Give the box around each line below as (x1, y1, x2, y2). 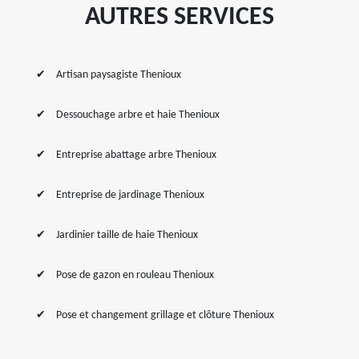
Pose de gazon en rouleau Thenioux (56, 269, 214, 281)
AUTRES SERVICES (85, 5, 274, 30)
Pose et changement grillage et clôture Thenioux (56, 309, 274, 321)
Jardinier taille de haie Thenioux (56, 229, 198, 241)
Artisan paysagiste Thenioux (56, 69, 181, 81)
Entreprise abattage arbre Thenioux (56, 149, 216, 161)
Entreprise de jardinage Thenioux (56, 189, 204, 201)
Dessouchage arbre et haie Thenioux (56, 109, 220, 121)
